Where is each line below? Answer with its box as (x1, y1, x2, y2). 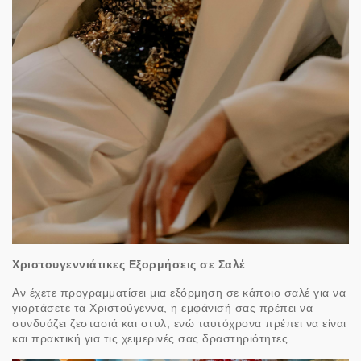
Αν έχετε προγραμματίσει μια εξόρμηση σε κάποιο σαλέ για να (12, 286, 346, 300)
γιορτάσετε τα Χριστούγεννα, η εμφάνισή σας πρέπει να (12, 301, 313, 315)
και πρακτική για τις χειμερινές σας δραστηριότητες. (12, 332, 292, 346)
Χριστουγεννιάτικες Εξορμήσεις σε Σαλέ (12, 258, 245, 272)
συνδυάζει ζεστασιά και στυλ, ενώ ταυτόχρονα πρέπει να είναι (12, 317, 346, 330)
